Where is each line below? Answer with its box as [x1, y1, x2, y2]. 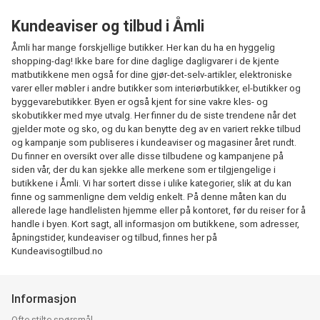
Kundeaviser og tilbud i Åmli [11, 17, 204, 35]
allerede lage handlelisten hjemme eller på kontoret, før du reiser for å [11, 205, 306, 216]
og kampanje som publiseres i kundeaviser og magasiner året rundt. [11, 137, 296, 148]
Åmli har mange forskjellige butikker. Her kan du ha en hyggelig [11, 42, 275, 53]
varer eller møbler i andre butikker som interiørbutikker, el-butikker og [11, 83, 301, 94]
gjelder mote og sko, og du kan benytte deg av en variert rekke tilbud [11, 124, 301, 134]
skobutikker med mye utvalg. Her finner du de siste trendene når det [11, 110, 296, 121]
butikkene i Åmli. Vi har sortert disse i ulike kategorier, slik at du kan [11, 178, 291, 189]
